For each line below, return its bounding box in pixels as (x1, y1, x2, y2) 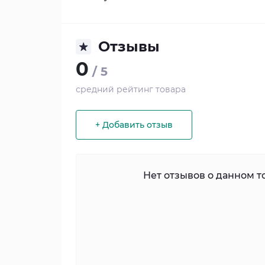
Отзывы (98, 38, 160, 56)
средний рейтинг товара (76, 84, 186, 95)
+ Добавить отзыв (95, 119, 173, 131)
